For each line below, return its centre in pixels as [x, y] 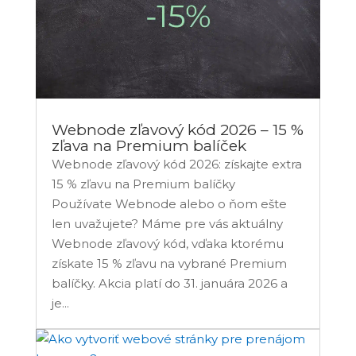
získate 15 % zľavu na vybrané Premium [169, 264]
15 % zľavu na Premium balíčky [146, 184]
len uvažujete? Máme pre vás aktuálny [167, 224]
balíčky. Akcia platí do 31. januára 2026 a [169, 284]
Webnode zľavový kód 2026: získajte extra [176, 164]
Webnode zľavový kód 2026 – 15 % [177, 130]
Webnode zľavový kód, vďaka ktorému [167, 244]
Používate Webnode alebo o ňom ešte [169, 204]
